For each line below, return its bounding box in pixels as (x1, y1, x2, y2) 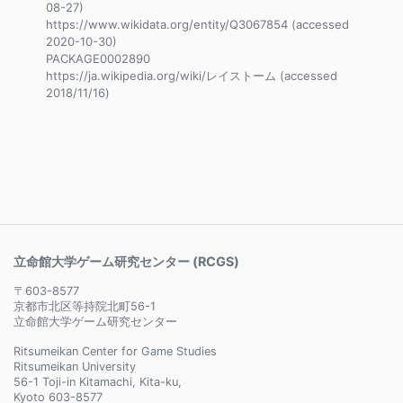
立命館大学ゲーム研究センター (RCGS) (13, 254, 239, 269)
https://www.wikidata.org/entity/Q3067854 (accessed (46, 17, 349, 31)
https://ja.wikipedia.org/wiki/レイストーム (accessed (46, 68, 337, 83)
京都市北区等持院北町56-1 (13, 300, 156, 313)
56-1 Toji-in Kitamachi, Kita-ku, (13, 375, 182, 389)
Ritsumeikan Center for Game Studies (13, 345, 217, 358)
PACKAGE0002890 (46, 51, 150, 66)
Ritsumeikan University (13, 360, 136, 373)
